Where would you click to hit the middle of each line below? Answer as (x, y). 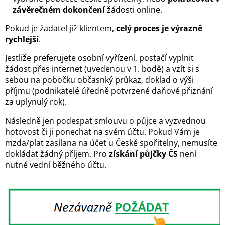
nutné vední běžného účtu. (56, 165)
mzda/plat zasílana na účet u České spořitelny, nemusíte (111, 143)
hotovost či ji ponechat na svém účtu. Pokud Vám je (102, 132)
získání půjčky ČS (143, 154)
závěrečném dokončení (59, 10)
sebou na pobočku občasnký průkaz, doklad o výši (99, 80)
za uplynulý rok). (37, 102)
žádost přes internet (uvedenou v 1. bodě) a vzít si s (102, 69)
